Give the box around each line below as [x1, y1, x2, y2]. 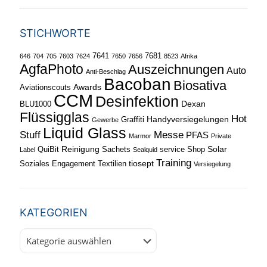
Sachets [102, 145, 131, 154]
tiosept [129, 159, 154, 168]
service [160, 145, 185, 154]
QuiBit [38, 145, 59, 154]
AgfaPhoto [20, 61, 83, 77]
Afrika [181, 52, 197, 60]
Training [156, 157, 191, 169]
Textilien [98, 159, 126, 168]
